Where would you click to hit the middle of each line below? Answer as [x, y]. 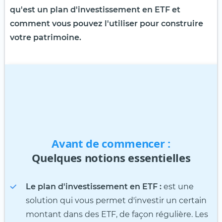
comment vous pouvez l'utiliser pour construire [107, 24]
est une [178, 187]
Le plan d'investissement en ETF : [94, 187]
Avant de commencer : [111, 143]
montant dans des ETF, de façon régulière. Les [117, 215]
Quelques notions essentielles [111, 158]
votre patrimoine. [46, 38]
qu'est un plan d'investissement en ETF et [95, 10]
